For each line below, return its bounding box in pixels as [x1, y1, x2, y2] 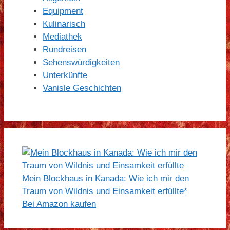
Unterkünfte [43, 70, 87, 81]
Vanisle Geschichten [43, 83, 121, 93]
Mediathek [43, 32, 82, 42]
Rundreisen [43, 45, 86, 55]
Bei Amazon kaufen [22, 199, 96, 209]
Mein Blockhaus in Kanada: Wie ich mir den [22, 174, 189, 184]
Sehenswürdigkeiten [43, 57, 120, 68]
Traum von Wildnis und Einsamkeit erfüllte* [22, 186, 187, 197]
